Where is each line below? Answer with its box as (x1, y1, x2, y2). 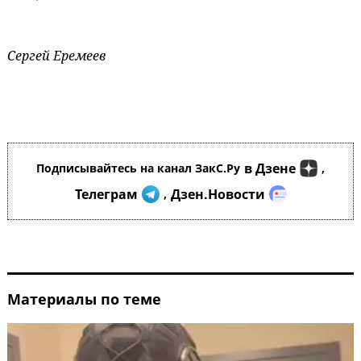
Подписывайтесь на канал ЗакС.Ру (36, 160, 240, 176)
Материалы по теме (7, 289, 161, 309)
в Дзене (244, 160, 296, 178)
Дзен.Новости (170, 185, 265, 204)
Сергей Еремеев (7, 47, 106, 65)
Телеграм (74, 185, 138, 204)
